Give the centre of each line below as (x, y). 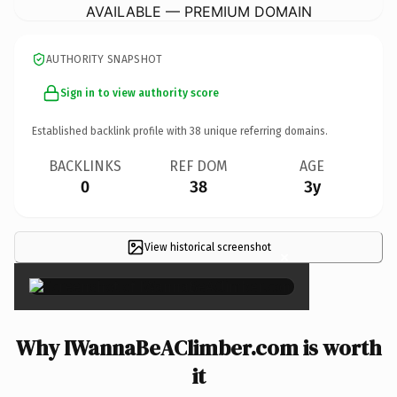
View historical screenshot (207, 247)
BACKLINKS (85, 166)
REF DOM (198, 166)
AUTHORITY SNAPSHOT (105, 59)
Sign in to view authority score (140, 93)
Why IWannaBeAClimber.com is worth (198, 347)
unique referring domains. (265, 131)
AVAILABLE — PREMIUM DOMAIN (198, 11)
